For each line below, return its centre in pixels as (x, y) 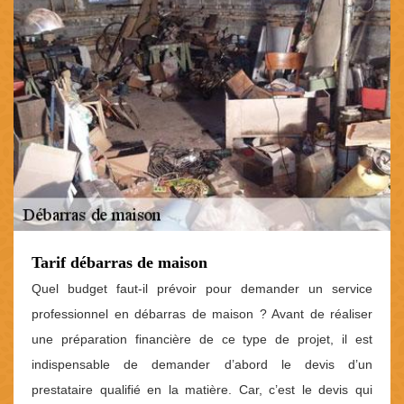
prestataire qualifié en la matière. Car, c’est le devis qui (202, 389)
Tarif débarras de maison (119, 262)
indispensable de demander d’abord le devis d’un (202, 364)
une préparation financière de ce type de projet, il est (202, 339)
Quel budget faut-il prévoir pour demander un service (202, 288)
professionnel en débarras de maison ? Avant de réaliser (202, 313)
